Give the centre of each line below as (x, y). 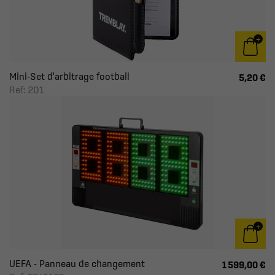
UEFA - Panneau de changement (77, 263)
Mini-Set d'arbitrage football (69, 76)
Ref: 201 (26, 90)
